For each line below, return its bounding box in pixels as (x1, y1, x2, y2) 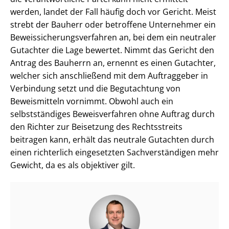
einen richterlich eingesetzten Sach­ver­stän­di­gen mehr (10, 147, 219, 158)
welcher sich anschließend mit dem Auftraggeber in (10, 70, 208, 82)
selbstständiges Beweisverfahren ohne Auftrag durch (10, 108, 215, 120)
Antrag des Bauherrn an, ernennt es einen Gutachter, (10, 57, 216, 69)
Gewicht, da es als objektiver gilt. (10, 159, 135, 171)
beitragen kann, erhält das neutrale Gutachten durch (10, 134, 214, 146)
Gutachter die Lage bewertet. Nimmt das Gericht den (10, 44, 214, 56)
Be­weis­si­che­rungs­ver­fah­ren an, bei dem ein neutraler (10, 32, 216, 43)
